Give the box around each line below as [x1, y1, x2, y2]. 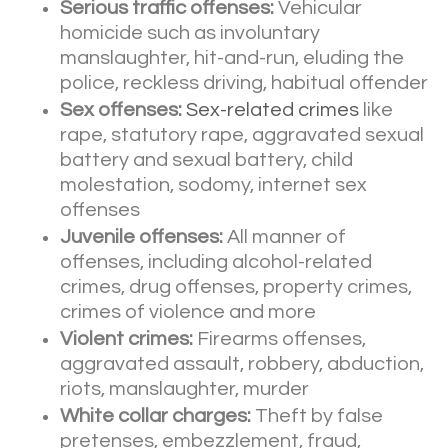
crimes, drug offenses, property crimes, [60, 277, 412, 298]
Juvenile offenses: [60, 227, 223, 248]
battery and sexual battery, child [60, 150, 353, 171]
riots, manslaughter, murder [60, 379, 309, 400]
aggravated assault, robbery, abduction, [60, 354, 424, 375]
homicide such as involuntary [60, 23, 320, 44]
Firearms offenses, [193, 329, 366, 350]
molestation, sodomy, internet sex [60, 175, 367, 196]
